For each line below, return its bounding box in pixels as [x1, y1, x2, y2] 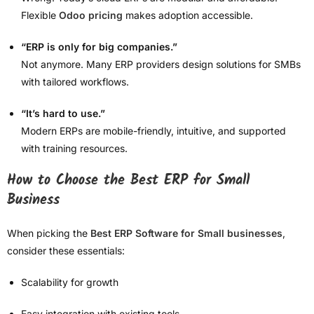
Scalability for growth [21, 276, 118, 289]
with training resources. [21, 142, 128, 155]
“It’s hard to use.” [21, 107, 105, 120]
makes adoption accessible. [123, 9, 253, 22]
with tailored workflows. [21, 76, 129, 88]
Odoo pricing [59, 9, 123, 22]
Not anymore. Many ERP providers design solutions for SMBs [21, 58, 301, 71]
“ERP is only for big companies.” [21, 41, 177, 53]
